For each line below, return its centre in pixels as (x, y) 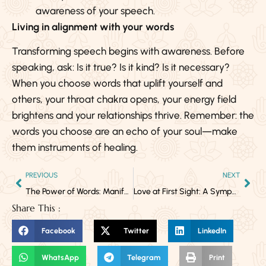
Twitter (137, 231)
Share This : (36, 208)
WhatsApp (60, 257)
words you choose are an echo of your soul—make (125, 132)
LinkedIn (212, 231)
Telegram (144, 257)
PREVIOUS (42, 175)
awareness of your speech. (95, 11)
